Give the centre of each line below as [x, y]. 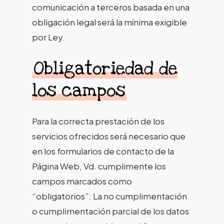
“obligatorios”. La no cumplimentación [109, 196]
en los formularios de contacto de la [103, 151]
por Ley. [48, 37]
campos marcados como [82, 181]
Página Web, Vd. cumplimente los [99, 166]
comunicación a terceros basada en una [111, 7]
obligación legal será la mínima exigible [109, 22]
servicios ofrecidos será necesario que [109, 136]
